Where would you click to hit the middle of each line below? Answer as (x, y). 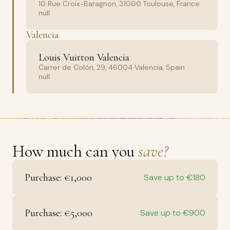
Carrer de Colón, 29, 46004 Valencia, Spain (112, 67)
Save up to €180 (175, 177)
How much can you (75, 151)
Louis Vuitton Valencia (84, 57)
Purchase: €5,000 (59, 213)
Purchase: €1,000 (58, 177)
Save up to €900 (173, 213)
